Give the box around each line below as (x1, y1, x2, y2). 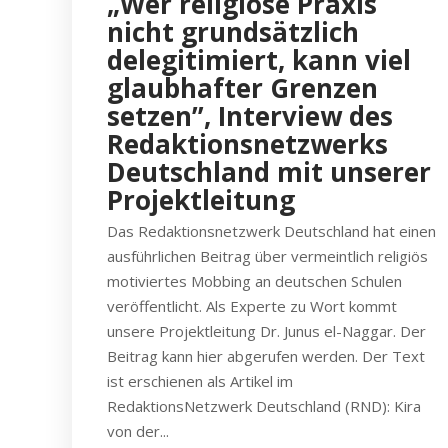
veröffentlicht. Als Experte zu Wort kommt (107, 296, 397, 316)
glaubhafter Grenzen (107, 70, 378, 106)
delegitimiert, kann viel (107, 42, 411, 78)
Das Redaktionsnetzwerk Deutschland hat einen (107, 221, 436, 241)
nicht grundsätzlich (107, 14, 359, 50)
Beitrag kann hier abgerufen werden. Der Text (107, 346, 425, 366)
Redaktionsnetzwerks (107, 126, 388, 162)
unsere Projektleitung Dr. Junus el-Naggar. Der (107, 321, 426, 341)
